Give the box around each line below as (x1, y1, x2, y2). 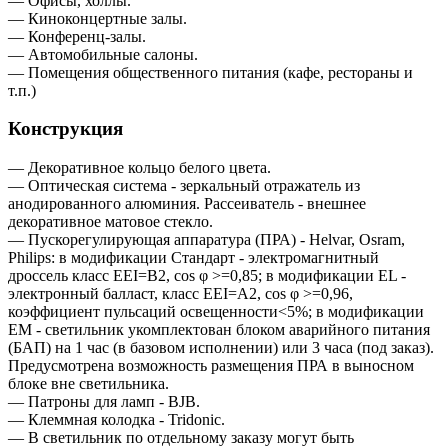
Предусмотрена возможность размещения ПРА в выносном (8, 356, 414, 374)
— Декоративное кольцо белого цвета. (8, 158, 271, 176)
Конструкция (8, 118, 123, 140)
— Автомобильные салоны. (8, 45, 198, 63)
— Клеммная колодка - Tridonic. (8, 410, 225, 428)
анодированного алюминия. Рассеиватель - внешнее (8, 194, 366, 212)
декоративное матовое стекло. (8, 212, 213, 230)
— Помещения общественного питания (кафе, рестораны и (8, 63, 413, 81)
